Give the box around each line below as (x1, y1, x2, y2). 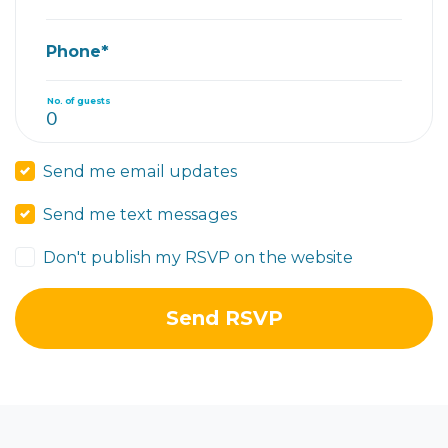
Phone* (46, 40, 109, 61)
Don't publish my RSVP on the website (43, 247, 354, 267)
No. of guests (47, 94, 110, 106)
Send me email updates (43, 161, 238, 181)
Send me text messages (43, 204, 238, 224)
